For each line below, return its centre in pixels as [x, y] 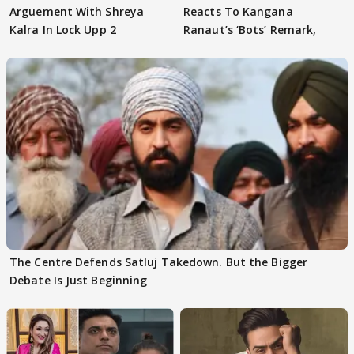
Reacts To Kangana [238, 11]
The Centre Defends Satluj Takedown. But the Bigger [158, 262]
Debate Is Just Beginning [79, 280]
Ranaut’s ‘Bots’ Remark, [250, 29]
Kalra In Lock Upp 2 [63, 29]
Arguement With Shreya [77, 11]
